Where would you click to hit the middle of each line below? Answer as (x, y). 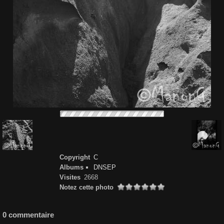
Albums (71, 167)
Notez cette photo (86, 187)
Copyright (75, 157)
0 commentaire (28, 215)
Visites (70, 177)
